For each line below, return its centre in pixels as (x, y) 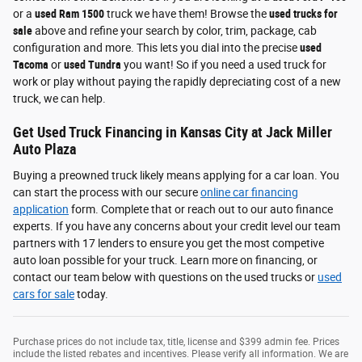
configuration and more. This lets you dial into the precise (156, 48)
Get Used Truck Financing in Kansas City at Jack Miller (173, 133)
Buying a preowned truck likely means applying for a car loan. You (176, 175)
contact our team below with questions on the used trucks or (165, 277)
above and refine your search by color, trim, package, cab (175, 31)
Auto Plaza (44, 150)
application (41, 209)
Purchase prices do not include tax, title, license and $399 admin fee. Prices (176, 341)
